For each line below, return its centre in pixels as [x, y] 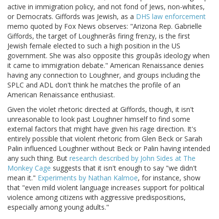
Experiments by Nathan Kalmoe [88, 178]
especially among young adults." [58, 207]
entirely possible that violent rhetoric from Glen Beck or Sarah [105, 139]
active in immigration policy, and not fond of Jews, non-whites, [106, 7]
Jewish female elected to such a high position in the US [94, 46]
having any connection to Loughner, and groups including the [104, 75]
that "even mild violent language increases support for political [106, 188]
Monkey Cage [29, 168]
